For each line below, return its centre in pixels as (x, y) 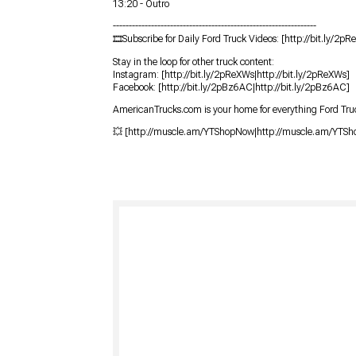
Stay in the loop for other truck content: (193, 62)
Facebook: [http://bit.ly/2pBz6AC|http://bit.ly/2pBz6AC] (231, 87)
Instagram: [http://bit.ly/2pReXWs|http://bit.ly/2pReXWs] (231, 74)
